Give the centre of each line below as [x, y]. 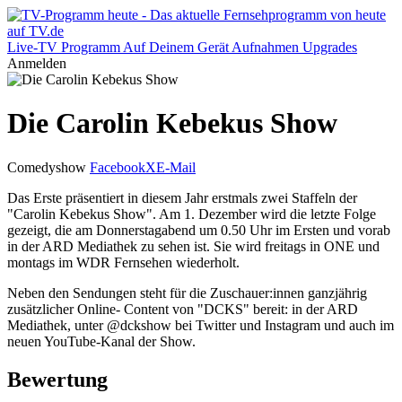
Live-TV [32, 47]
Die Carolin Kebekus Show [172, 123]
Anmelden [37, 63]
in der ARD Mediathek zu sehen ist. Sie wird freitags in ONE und [193, 246]
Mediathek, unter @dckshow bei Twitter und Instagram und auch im [201, 325]
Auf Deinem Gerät [176, 47]
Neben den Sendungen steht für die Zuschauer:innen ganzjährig [187, 293]
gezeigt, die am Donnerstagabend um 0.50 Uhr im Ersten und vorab [199, 230]
